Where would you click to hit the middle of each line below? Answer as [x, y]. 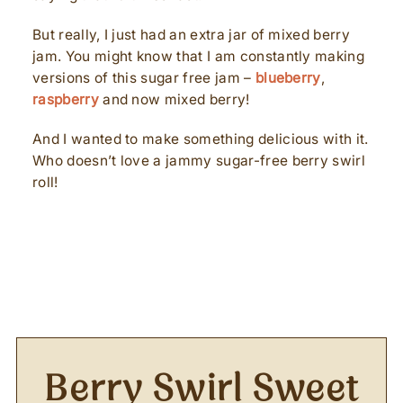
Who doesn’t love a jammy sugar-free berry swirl [199, 161]
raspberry [66, 99]
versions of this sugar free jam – [144, 78]
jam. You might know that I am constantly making [199, 56]
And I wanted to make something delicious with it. [201, 139]
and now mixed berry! [174, 99]
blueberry [288, 78]
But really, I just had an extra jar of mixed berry [192, 35]
